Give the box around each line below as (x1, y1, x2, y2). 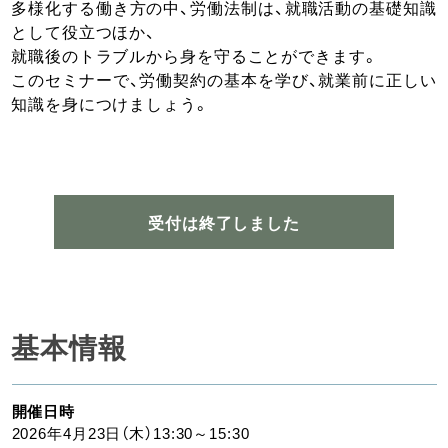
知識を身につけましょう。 (11, 91, 210, 115)
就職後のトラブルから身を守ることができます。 (11, 43, 379, 67)
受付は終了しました (148, 210, 300, 234)
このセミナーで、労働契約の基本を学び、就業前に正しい (11, 67, 437, 91)
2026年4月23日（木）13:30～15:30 (11, 422, 250, 444)
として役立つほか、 (11, 19, 157, 43)
